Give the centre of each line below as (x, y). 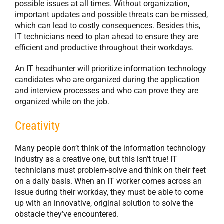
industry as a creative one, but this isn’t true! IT (96, 159)
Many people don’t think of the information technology (110, 148)
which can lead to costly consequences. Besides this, (108, 26)
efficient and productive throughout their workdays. (104, 48)
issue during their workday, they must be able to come (109, 192)
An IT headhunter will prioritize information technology (111, 69)
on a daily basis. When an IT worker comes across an (108, 181)
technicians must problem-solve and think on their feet (110, 170)
